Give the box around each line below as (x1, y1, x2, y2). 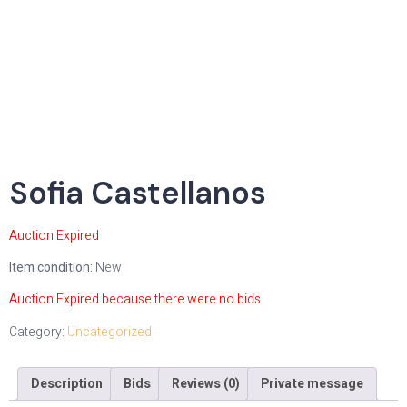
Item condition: (9, 257, 95, 277)
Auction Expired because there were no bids (9, 290, 261, 310)
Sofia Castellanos (9, 172, 266, 213)
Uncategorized (67, 322, 152, 342)
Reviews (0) (172, 373, 240, 393)
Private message (261, 373, 363, 393)
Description (31, 373, 103, 393)
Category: (9, 322, 67, 342)
